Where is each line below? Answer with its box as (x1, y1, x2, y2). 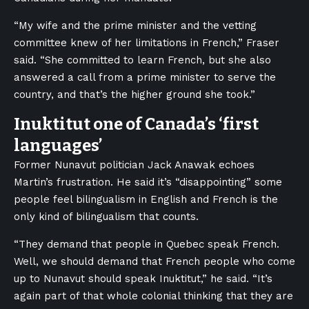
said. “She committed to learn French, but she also (14, 53, 271, 66)
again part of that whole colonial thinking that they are (14, 289, 293, 302)
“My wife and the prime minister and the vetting (14, 19, 257, 32)
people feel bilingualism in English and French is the (14, 192, 278, 206)
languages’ (14, 135, 102, 155)
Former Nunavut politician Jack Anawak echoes (14, 158, 255, 171)
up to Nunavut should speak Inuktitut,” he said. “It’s (14, 272, 272, 285)
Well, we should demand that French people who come (14, 255, 295, 268)
